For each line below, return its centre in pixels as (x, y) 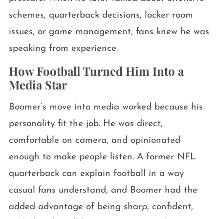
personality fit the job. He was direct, (86, 124)
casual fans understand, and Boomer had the (103, 191)
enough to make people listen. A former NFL (102, 157)
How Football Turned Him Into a (96, 71)
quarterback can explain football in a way (96, 174)
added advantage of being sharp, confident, (101, 207)
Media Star (38, 85)
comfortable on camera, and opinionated (94, 141)
